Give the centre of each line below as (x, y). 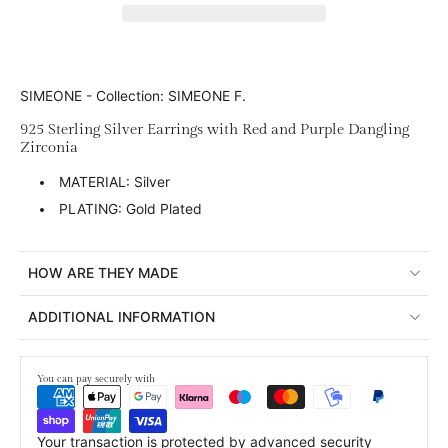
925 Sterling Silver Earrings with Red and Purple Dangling (214, 129)
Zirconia (49, 147)
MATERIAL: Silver (114, 181)
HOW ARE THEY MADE (103, 272)
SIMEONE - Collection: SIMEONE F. (133, 95)
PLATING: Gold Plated (130, 208)
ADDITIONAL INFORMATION (121, 316)
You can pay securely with (96, 378)
